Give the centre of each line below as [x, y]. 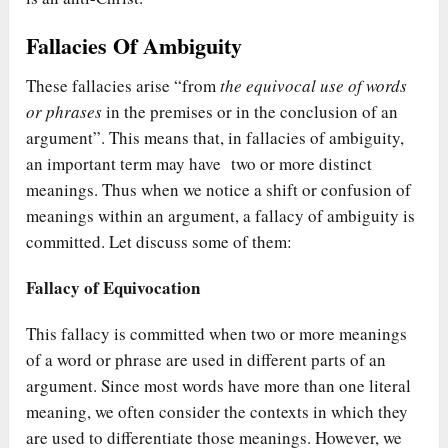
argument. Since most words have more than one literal [219, 386]
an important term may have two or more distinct [199, 164]
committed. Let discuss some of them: [162, 242]
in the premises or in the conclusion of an [252, 112]
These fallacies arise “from [123, 86]
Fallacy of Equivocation [113, 288]
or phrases [66, 112]
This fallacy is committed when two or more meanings [217, 334]
